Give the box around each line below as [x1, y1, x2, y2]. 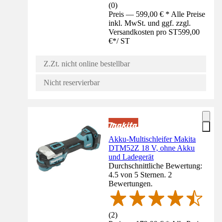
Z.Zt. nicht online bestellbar [44, 59, 130, 68]
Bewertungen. [109, 179, 153, 188]
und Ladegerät [109, 153, 154, 162]
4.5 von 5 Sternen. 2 [109, 170, 172, 179]
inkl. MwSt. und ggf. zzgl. [109, 19, 191, 28]
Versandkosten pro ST [109, 28, 178, 37]
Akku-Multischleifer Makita [109, 135, 196, 144]
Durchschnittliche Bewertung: [109, 162, 203, 170]
